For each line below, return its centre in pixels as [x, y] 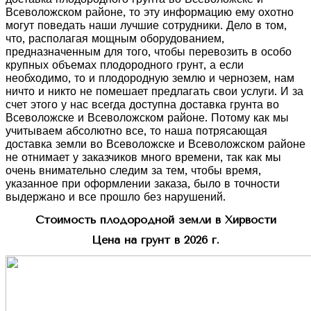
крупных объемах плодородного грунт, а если [125, 65]
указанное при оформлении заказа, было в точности [143, 184]
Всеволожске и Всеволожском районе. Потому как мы [147, 118]
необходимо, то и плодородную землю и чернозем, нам [150, 78]
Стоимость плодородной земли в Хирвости [155, 220]
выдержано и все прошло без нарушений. [116, 197]
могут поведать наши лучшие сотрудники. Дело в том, [146, 26]
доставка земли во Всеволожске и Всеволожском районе [155, 144]
